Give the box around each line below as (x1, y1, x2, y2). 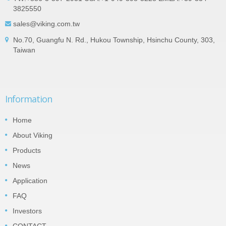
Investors (13, 207, 42, 215)
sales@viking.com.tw (13, 20, 80, 28)
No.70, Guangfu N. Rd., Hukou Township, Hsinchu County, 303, (13, 36, 215, 44)
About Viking (13, 131, 52, 140)
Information (5, 93, 52, 105)
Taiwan (13, 46, 35, 54)
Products (13, 146, 41, 155)
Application (13, 177, 47, 185)
